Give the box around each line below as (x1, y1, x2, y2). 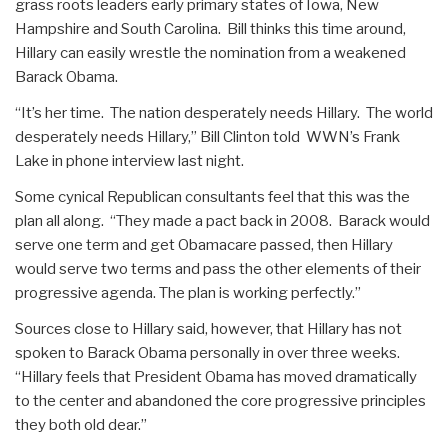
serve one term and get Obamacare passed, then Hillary (15, 235, 393, 254)
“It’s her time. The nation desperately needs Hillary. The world (15, 103, 433, 122)
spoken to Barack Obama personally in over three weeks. (15, 343, 403, 362)
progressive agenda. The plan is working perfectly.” (15, 283, 361, 302)
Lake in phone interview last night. (15, 151, 244, 170)
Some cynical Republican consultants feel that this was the (15, 187, 410, 206)
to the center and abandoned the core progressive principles (15, 391, 426, 410)
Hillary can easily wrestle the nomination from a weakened (15, 43, 406, 62)
